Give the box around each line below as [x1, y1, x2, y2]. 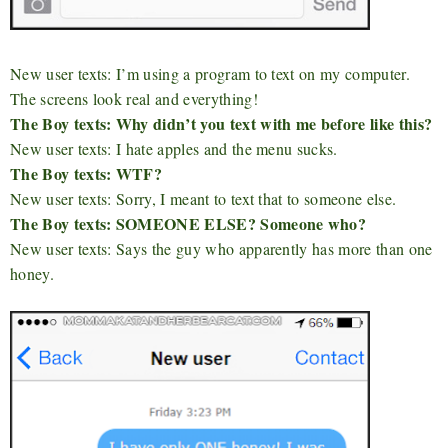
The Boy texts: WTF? [10, 161, 163, 185]
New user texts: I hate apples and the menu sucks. [10, 137, 338, 159]
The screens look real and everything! [10, 87, 258, 109]
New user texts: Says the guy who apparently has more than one [10, 237, 433, 259]
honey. [10, 262, 54, 284]
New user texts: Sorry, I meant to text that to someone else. [10, 187, 397, 209]
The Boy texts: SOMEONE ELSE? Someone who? [10, 211, 367, 235]
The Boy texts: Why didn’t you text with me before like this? [10, 111, 433, 135]
